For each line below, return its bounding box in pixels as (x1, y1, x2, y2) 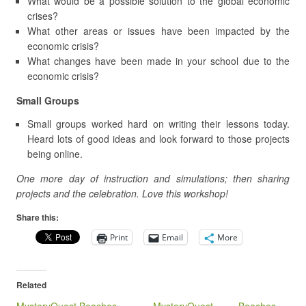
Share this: (16, 211, 59, 223)
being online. (27, 147, 83, 161)
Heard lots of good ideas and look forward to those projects (27, 132, 290, 145)
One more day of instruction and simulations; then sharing (16, 171, 290, 185)
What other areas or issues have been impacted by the (27, 24, 290, 38)
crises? (27, 9, 58, 23)
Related (16, 279, 46, 291)
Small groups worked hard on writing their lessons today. (27, 117, 290, 130)
